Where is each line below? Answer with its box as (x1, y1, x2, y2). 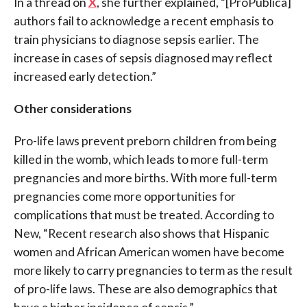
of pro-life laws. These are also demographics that (13, 282, 278, 297)
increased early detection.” (13, 69, 156, 84)
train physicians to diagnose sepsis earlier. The (13, 32, 259, 47)
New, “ (13, 226, 48, 241)
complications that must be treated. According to (13, 208, 274, 223)
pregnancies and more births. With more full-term (13, 171, 277, 186)
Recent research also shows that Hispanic (47, 226, 269, 241)
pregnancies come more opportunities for (13, 189, 236, 204)
